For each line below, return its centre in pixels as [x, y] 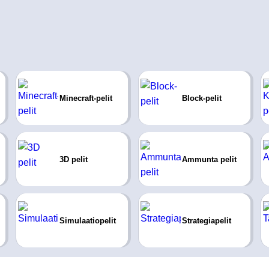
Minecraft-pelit [86, 98]
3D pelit [73, 159]
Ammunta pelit [209, 159]
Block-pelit [201, 98]
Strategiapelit [206, 220]
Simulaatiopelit [87, 220]
